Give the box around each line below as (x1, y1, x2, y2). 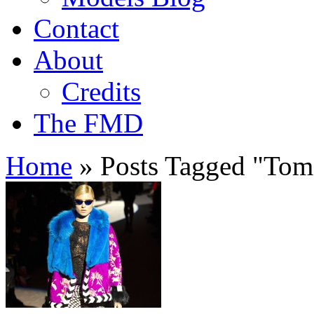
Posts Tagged (93, 151, 252, 181)
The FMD (34, 108, 143, 138)
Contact (34, 13, 119, 43)
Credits (62, 76, 141, 107)
